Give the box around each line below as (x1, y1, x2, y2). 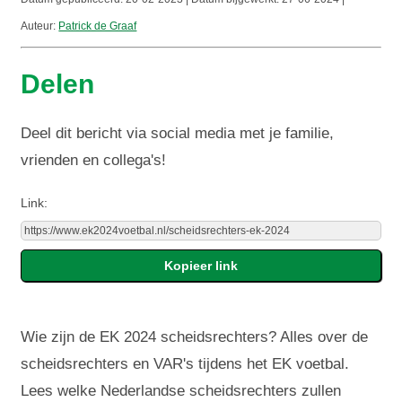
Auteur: (21, 19, 59, 32)
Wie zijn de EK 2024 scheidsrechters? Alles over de (21, 328, 369, 345)
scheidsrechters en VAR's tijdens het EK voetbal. (21, 354, 350, 372)
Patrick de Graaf (58, 19, 137, 32)
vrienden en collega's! (21, 151, 167, 169)
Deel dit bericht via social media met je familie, (21, 124, 335, 142)
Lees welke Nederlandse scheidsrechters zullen (21, 381, 342, 399)
